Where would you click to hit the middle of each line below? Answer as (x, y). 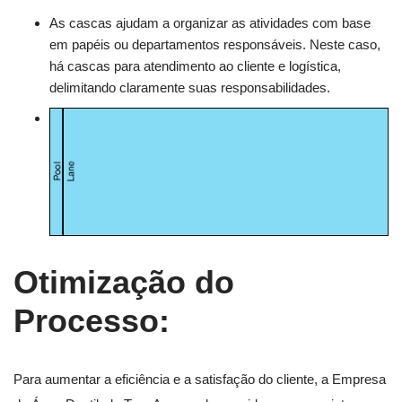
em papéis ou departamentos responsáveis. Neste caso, (215, 45)
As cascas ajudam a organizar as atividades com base (210, 23)
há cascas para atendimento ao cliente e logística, (195, 66)
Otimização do (124, 282)
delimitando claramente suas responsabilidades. (190, 88)
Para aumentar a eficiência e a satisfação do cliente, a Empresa (200, 379)
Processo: (92, 320)
